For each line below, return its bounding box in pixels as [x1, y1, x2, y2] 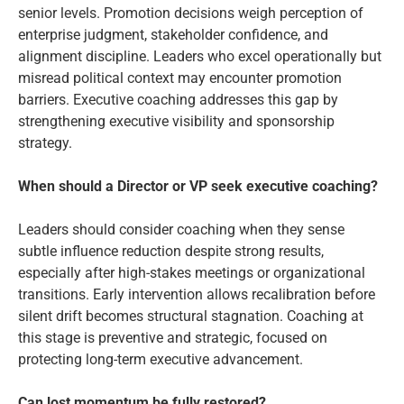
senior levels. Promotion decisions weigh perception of [18, 5, 363, 23]
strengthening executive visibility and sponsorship [18, 113, 335, 131]
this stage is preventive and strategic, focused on [18, 329, 327, 347]
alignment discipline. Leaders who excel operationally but [18, 48, 381, 66]
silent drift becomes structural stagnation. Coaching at [18, 308, 363, 326]
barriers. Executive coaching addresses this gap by [18, 91, 338, 109]
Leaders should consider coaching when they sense [18, 221, 344, 239]
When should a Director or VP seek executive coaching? [18, 178, 378, 196]
